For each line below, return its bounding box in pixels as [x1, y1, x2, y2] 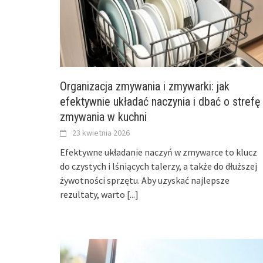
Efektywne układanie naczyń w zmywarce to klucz [60, 146, 257, 158]
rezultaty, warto [60, 188, 127, 200]
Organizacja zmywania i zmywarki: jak [60, 79, 230, 93]
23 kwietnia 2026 [72, 127, 130, 138]
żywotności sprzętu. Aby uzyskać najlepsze [60, 174, 230, 186]
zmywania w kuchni [60, 109, 147, 124]
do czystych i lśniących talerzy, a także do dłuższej [60, 160, 257, 172]
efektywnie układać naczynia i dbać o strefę [60, 94, 260, 109]
